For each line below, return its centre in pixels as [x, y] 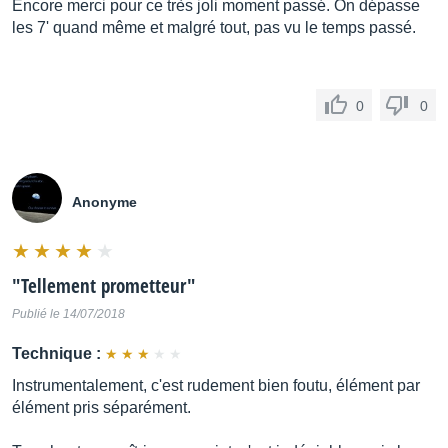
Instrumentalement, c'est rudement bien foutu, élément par [216, 385]
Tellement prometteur [104, 286]
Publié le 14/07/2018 [68, 314]
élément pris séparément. [101, 407]
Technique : [56, 353]
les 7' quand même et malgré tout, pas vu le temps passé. [214, 27]
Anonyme [104, 202]
